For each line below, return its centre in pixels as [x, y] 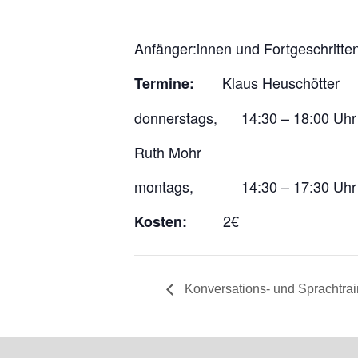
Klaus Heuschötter [267, 82]
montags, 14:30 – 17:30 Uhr [245, 186]
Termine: [164, 83]
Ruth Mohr [168, 152]
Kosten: [161, 221]
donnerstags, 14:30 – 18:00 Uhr [245, 117]
